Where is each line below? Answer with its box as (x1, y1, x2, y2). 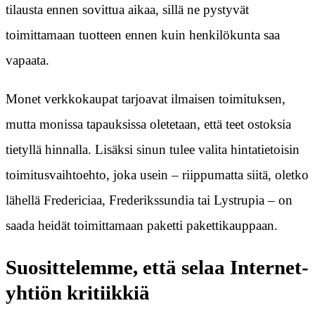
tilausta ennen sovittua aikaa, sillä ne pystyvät (6, 1, 249, 17)
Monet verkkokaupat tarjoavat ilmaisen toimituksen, (6, 91, 285, 106)
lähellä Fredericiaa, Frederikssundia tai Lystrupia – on (6, 192, 292, 207)
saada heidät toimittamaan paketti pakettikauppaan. (6, 217, 278, 233)
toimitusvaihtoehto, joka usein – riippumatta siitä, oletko (6, 167, 309, 182)
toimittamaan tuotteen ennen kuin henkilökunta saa (6, 27, 280, 42)
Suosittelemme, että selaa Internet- (6, 256, 309, 278)
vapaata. (6, 52, 49, 67)
